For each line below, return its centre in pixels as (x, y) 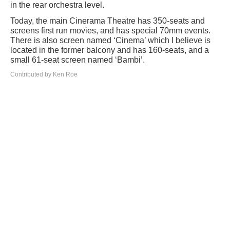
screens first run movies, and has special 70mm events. (110, 31)
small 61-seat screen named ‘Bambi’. (78, 60)
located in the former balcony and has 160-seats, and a (110, 50)
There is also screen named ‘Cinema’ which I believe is (110, 41)
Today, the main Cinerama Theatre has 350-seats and (108, 21)
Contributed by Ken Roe (44, 75)
